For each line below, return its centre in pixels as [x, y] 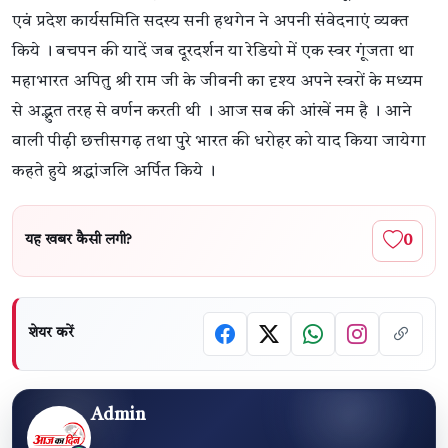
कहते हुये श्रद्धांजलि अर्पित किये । [113, 171]
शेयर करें [51, 334]
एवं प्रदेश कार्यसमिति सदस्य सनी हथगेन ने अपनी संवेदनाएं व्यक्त [210, 21]
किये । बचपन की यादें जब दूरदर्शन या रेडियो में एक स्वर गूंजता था [213, 51]
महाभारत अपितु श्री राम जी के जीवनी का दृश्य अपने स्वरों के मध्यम [217, 81]
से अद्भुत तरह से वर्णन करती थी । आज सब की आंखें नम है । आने [212, 111]
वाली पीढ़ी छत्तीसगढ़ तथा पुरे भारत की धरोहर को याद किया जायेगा [219, 141]
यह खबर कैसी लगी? [78, 241]
